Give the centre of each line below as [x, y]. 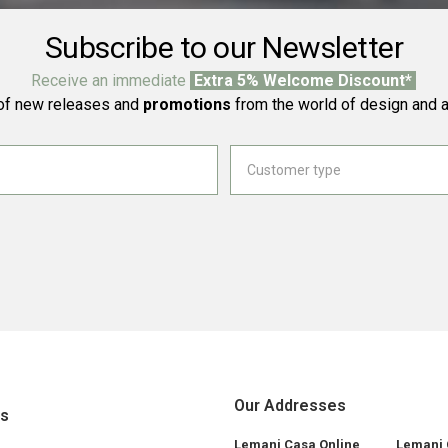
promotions [186, 104]
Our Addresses [289, 406]
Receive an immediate [111, 80]
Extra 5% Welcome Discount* [303, 80]
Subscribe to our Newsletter [224, 47]
